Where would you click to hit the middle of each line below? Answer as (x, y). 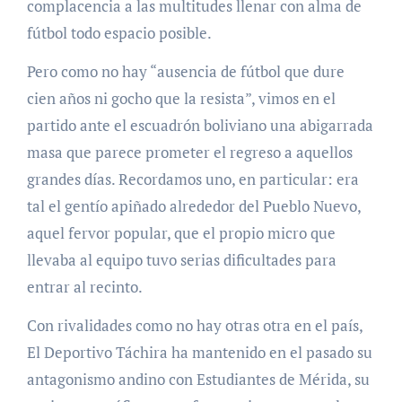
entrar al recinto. (84, 287)
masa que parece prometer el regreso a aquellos (189, 153)
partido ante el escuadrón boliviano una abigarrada (200, 126)
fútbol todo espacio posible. (119, 33)
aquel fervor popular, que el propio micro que (181, 233)
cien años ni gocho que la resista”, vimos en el (181, 99)
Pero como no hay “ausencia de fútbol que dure (185, 72)
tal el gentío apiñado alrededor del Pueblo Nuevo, (193, 206)
